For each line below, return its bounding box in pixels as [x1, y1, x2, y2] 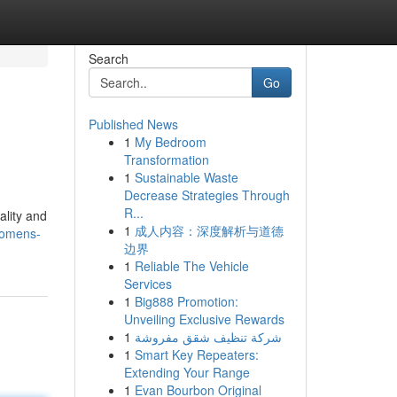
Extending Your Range [123, 363, 250, 381]
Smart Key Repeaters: [134, 346, 259, 363]
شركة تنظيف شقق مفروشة [134, 328, 282, 346]
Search [88, 50, 128, 67]
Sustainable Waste [134, 168, 238, 186]
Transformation [123, 151, 209, 168]
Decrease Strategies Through [123, 186, 290, 204]
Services [123, 275, 172, 292]
